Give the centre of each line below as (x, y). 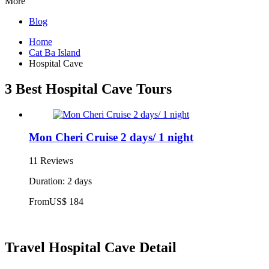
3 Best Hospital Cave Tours (88, 89)
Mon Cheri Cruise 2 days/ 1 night (111, 138)
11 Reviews (51, 161)
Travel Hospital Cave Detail (91, 247)
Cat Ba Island (55, 52)
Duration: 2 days (60, 181)
